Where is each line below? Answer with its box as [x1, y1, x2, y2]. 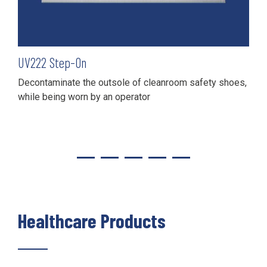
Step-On [49, 54, 86, 71]
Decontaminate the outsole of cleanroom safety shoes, [18, 76, 247, 88]
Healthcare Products [18, 208, 166, 232]
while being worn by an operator [18, 91, 150, 103]
